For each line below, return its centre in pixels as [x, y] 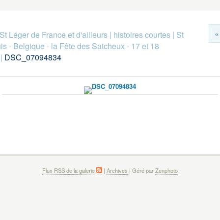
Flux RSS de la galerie [69, 171]
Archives [117, 171]
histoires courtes [142, 35]
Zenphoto [166, 171]
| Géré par [141, 171]
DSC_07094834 [33, 57]
